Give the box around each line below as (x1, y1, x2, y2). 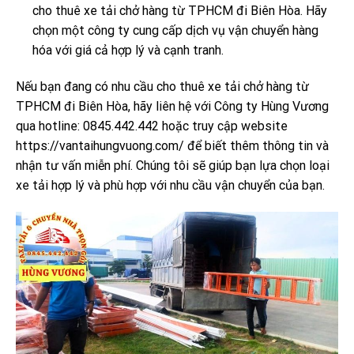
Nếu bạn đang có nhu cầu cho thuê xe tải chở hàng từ (16, 78, 309, 94)
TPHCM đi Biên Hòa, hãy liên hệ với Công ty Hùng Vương (16, 98, 329, 114)
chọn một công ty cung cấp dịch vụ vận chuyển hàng (32, 22, 318, 38)
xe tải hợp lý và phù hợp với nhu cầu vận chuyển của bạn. (16, 177, 325, 193)
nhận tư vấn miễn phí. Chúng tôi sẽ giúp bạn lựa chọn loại (16, 157, 330, 173)
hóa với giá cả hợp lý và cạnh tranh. (32, 42, 224, 58)
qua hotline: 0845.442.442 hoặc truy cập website (16, 118, 288, 134)
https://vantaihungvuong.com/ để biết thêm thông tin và (16, 137, 329, 153)
